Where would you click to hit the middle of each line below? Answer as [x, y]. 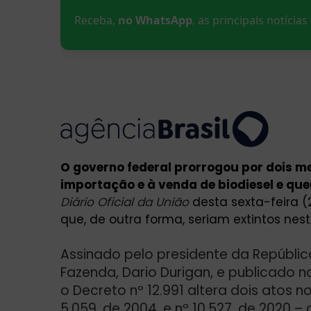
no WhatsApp [155, 20]
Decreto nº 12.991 [130, 290]
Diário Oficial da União [125, 202]
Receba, [96, 20]
